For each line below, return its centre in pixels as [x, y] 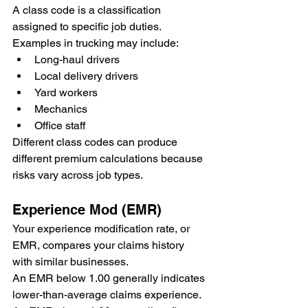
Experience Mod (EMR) [87, 209]
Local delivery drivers [86, 76]
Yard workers [66, 92]
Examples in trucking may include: [96, 43]
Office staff [60, 125]
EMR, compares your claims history [100, 245]
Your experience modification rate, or [102, 228]
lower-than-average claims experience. [107, 294]
